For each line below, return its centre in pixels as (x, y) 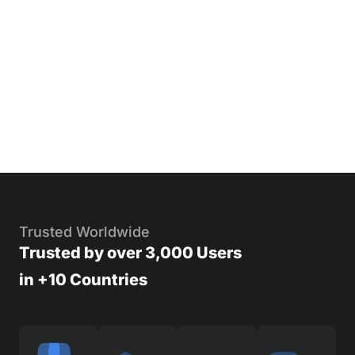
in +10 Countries (83, 279)
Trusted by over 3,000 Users (130, 252)
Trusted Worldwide (84, 231)
